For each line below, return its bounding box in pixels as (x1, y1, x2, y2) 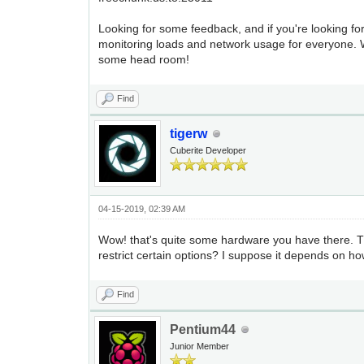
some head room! (98, 53, 190, 66)
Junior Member (170, 341, 230, 351)
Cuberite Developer (170, 145, 247, 155)
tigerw (170, 127, 208, 141)
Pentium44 (170, 323, 236, 336)
